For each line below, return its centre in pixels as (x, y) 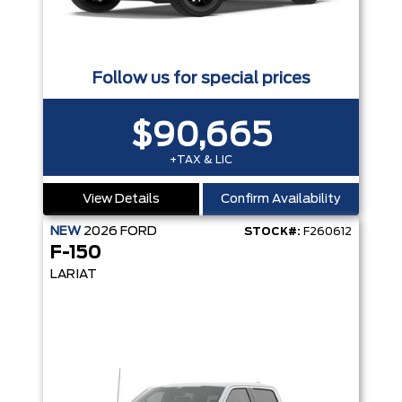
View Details (121, 200)
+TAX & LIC (201, 160)
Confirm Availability (281, 200)
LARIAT (74, 275)
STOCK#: (272, 232)
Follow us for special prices (201, 79)
